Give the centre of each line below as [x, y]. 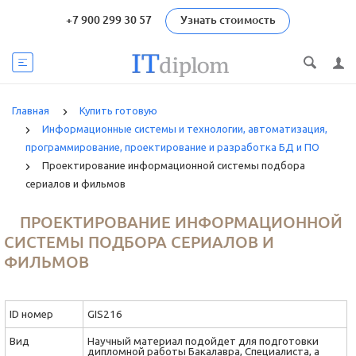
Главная [31, 110]
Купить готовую [118, 110]
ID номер [31, 314]
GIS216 [105, 314]
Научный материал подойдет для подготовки [203, 341]
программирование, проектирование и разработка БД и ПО [172, 147]
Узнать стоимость [228, 20]
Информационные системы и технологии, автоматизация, [185, 129]
